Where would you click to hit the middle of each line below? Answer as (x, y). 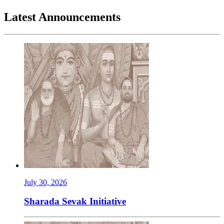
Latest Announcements (62, 17)
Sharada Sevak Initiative (75, 201)
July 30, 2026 (45, 182)
